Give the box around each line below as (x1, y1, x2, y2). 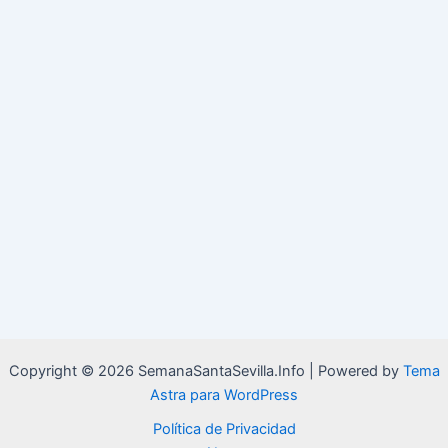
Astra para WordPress (150, 386, 298, 405)
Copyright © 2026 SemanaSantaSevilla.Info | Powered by (8, 362, 403, 381)
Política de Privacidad (152, 420, 296, 439)
